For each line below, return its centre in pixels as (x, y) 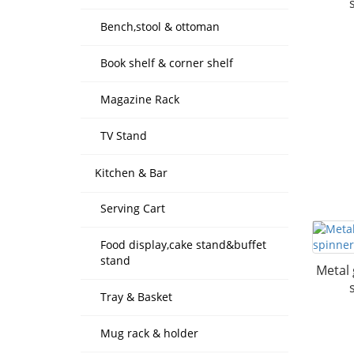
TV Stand (124, 136)
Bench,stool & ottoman (160, 26)
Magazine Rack (140, 99)
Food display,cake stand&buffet (183, 245)
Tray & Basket (136, 297)
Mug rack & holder (149, 333)
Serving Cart (133, 208)
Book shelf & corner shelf (167, 63)
